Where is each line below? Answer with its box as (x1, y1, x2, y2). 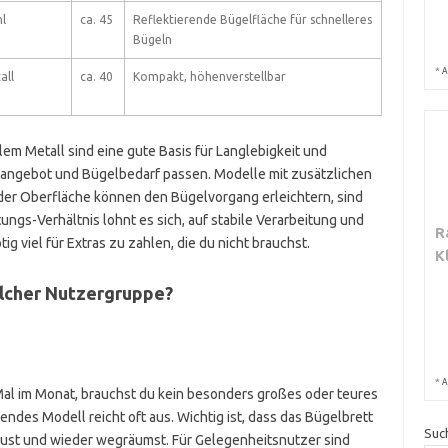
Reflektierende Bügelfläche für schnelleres (132, 13, 372, 26)
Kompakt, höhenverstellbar (132, 70, 286, 83)
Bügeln (132, 33, 172, 46)
